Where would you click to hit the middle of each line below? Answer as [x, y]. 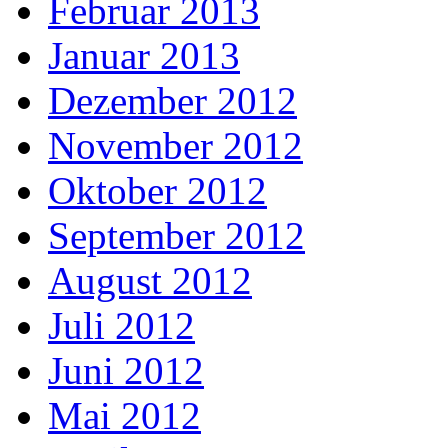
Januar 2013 [144, 56]
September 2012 [176, 236]
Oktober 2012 [157, 191]
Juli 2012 [121, 326]
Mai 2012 [124, 416]
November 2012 [175, 146]
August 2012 [150, 281]
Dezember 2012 [172, 101]
